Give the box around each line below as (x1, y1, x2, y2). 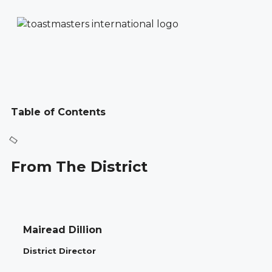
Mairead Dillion (23, 223, 102, 236)
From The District (11, 157, 148, 175)
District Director (23, 245, 96, 256)
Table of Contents (11, 106, 106, 118)
